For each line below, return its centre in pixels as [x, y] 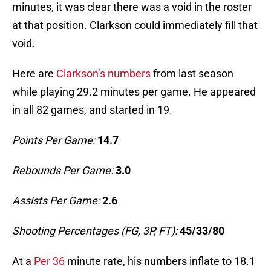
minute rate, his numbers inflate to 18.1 [160, 261]
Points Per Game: [55, 140]
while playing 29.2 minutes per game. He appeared [134, 92]
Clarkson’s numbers [103, 74]
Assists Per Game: [57, 201]
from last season [192, 74]
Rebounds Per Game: [64, 171]
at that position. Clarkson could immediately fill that [135, 25]
